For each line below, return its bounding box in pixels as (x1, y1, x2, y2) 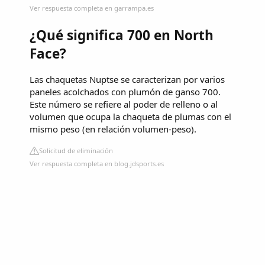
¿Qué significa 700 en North (30, 25, 214, 44)
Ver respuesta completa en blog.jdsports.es (30, 159, 164, 169)
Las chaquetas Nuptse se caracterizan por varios (30, 73, 225, 86)
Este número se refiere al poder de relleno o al (30, 98, 218, 111)
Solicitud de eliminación (39, 146, 113, 156)
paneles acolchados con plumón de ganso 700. (30, 86, 221, 98)
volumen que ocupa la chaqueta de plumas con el (30, 111, 231, 123)
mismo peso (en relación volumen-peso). (30, 123, 196, 135)
